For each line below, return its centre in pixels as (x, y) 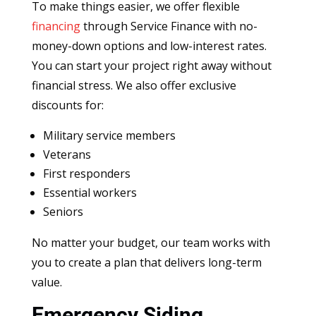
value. (48, 282)
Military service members (109, 135)
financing (56, 26)
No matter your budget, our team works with (151, 242)
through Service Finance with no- (169, 26)
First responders (86, 173)
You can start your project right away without (151, 65)
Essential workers (90, 192)
